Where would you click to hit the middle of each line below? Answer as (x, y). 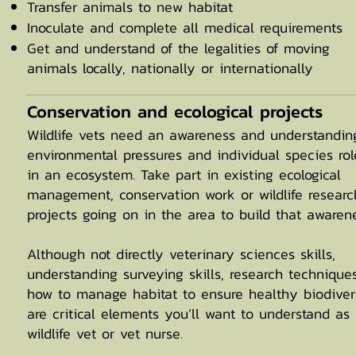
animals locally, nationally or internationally (170, 68)
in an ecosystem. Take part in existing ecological (184, 174)
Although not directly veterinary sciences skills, (181, 254)
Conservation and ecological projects (175, 112)
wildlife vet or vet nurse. (105, 333)
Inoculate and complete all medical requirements (185, 27)
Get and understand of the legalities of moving (178, 48)
